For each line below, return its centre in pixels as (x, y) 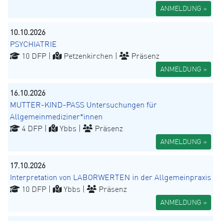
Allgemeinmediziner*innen (56, 117)
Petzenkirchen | (91, 56)
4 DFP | (34, 129)
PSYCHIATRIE (33, 44)
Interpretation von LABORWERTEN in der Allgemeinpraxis (110, 177)
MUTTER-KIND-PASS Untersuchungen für (83, 105)
